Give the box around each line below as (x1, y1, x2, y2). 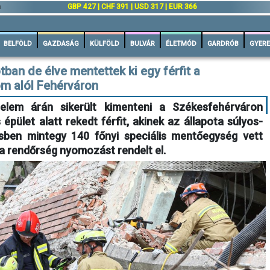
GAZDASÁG (43, 40, 79, 48)
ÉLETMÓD (166, 40, 196, 48)
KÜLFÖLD (90, 40, 119, 48)
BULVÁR (130, 40, 155, 48)
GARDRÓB (207, 40, 239, 48)
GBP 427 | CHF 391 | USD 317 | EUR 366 (67, 2, 197, 11)
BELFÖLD (4, 40, 32, 48)
